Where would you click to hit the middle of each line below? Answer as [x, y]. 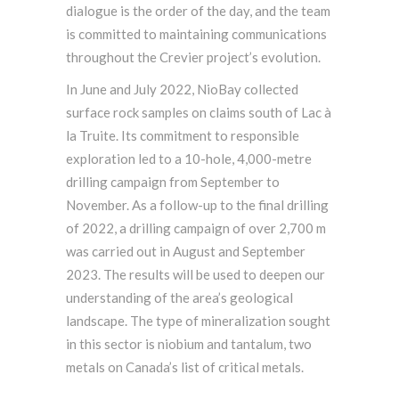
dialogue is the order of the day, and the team [198, 11]
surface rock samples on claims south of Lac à [199, 113]
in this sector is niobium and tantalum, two [189, 344]
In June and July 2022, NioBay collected [182, 90]
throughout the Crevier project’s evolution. [195, 57]
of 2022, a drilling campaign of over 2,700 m [196, 228]
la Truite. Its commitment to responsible [183, 136]
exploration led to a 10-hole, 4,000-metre [189, 159]
